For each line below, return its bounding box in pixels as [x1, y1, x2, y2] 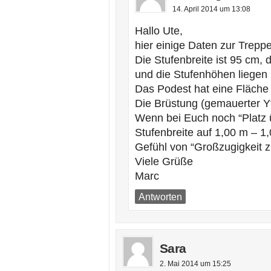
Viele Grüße [135, 155, 193, 168]
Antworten [139, 191, 182, 202]
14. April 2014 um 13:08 [172, 5, 250, 13]
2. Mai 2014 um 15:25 [160, 260, 231, 268]
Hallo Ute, [135, 25, 183, 37]
